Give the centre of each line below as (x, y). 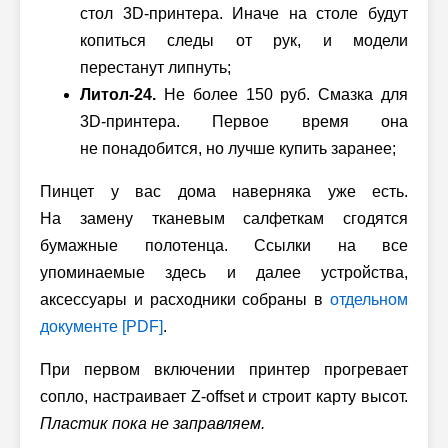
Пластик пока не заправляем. (152, 423)
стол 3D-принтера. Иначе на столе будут (244, 13)
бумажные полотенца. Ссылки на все (224, 245)
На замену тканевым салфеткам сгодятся (224, 218)
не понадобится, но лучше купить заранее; (238, 148)
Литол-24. (118, 94)
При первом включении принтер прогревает (224, 369)
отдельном (369, 299)
